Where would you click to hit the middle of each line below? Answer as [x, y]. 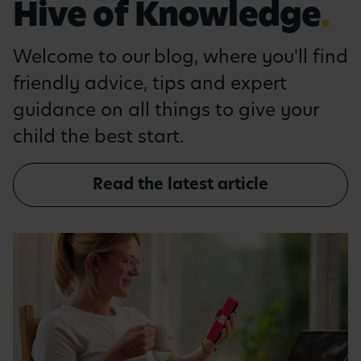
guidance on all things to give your [166, 109]
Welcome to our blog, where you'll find [180, 56]
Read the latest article [180, 185]
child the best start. [99, 136]
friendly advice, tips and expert [150, 83]
